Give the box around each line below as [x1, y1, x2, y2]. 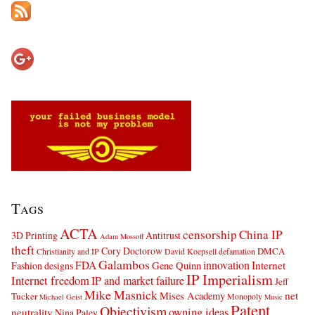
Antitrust [146, 229, 181, 243]
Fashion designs [11, 259, 73, 273]
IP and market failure [91, 273, 184, 288]
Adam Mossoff [100, 231, 143, 242]
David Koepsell [165, 245, 217, 257]
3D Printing [11, 229, 58, 243]
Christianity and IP [37, 245, 99, 257]
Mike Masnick [84, 286, 157, 304]
